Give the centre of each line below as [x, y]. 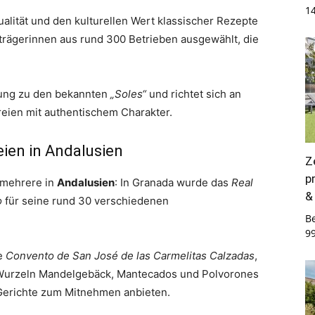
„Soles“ [128, 94]
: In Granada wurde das [173, 182]
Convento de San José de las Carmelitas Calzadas [130, 256]
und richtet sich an [194, 94]
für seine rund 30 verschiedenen [85, 201]
